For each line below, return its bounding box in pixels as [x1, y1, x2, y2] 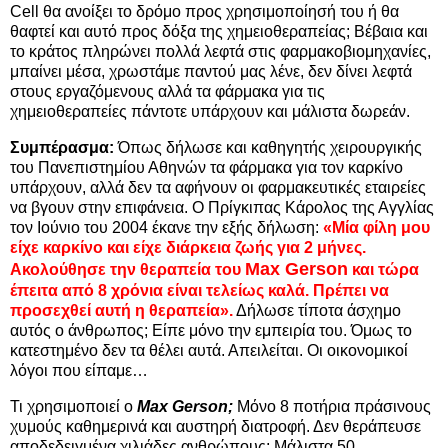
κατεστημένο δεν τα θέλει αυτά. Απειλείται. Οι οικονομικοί [10, 342, 408, 360]
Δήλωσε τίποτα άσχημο [233, 302, 401, 320]
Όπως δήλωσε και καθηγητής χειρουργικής [114, 139, 422, 157]
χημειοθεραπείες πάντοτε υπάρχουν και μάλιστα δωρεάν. [10, 103, 410, 121]
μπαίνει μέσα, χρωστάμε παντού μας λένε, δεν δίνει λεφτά [10, 63, 412, 81]
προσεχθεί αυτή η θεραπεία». [10, 302, 233, 320]
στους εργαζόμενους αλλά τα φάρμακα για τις [10, 83, 325, 101]
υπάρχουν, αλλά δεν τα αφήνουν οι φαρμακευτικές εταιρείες [10, 179, 426, 197]
